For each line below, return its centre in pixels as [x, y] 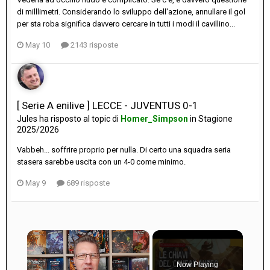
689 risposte [87, 183]
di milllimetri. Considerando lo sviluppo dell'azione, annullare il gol [131, 12]
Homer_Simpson [154, 119]
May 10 [38, 45]
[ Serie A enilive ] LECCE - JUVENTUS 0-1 [108, 106]
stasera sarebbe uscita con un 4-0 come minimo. [101, 162]
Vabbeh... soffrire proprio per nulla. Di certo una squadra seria [124, 150]
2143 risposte [93, 45]
